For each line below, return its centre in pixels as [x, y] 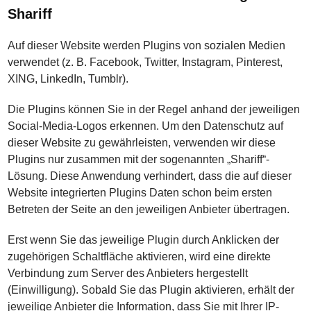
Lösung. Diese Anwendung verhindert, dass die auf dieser [150, 176]
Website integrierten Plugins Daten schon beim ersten [140, 193]
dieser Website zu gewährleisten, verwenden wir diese [142, 143]
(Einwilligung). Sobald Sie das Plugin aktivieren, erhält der [151, 290]
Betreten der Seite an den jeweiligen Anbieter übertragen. [149, 209]
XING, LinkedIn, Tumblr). [68, 79]
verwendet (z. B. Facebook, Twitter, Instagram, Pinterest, [145, 62]
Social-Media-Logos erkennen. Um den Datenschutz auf [146, 126]
